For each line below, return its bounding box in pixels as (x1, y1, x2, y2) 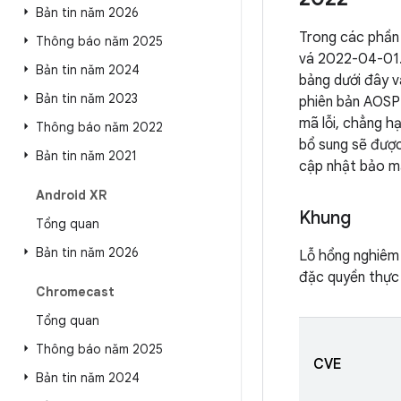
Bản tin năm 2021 (36, 148, 137, 164)
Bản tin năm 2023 (36, 90, 138, 107)
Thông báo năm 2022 (36, 119, 163, 135)
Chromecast (36, 284, 115, 300)
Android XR (36, 187, 107, 203)
